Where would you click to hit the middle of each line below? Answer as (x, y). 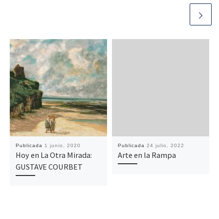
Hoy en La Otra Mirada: (54, 155)
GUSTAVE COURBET (49, 167)
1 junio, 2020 (62, 146)
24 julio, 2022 (165, 146)
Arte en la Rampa (147, 155)
